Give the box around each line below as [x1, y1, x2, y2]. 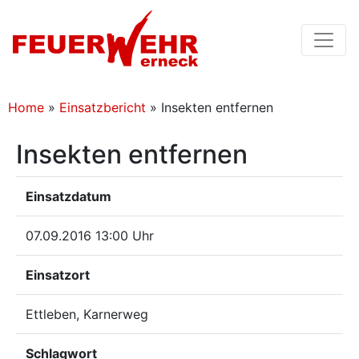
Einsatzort [26, 267, 90, 283]
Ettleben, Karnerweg [26, 306, 148, 322]
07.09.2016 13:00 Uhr [26, 228, 154, 244]
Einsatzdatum [26, 188, 111, 204]
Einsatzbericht [59, 99, 146, 115]
